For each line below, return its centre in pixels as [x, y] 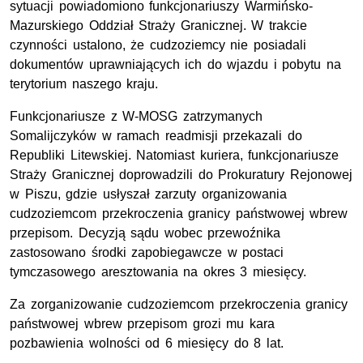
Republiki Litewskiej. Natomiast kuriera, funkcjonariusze [175, 156]
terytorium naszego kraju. [84, 84]
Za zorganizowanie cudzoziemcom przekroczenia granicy [179, 305]
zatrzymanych [220, 117]
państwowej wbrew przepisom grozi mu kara [142, 324]
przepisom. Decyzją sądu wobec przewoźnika [145, 233]
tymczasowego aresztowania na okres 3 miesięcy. [158, 272]
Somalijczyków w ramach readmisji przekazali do [156, 136]
